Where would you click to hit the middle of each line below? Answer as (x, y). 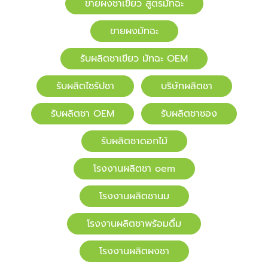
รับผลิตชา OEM (83, 114)
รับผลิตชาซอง (189, 114)
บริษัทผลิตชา (186, 86)
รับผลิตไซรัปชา (85, 86)
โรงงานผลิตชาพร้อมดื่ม (134, 224)
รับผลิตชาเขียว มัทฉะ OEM (134, 59)
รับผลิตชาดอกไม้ (134, 141)
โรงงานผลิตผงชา (134, 252)
